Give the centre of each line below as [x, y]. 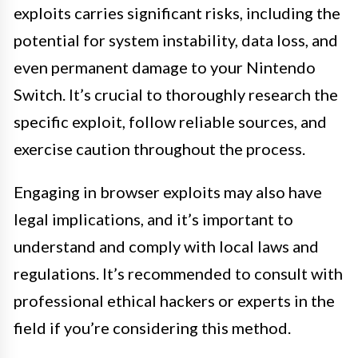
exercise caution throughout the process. [159, 149]
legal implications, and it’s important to [153, 219]
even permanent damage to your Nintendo [165, 67]
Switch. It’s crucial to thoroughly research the [176, 94]
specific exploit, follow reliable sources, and [170, 121]
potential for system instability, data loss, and [176, 40]
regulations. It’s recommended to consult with [178, 273]
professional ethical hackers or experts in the [174, 300]
